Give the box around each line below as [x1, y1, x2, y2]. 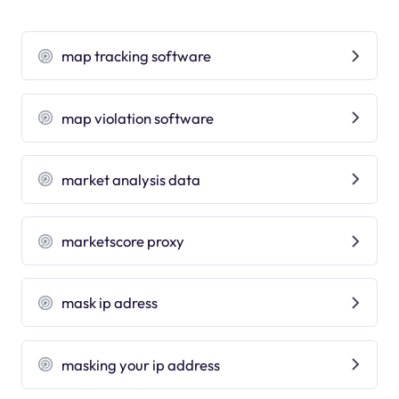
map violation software [61, 108, 215, 127]
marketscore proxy [61, 232, 185, 251]
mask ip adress [61, 293, 159, 313]
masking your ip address [61, 354, 221, 374]
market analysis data [61, 169, 201, 189]
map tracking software [61, 46, 212, 66]
